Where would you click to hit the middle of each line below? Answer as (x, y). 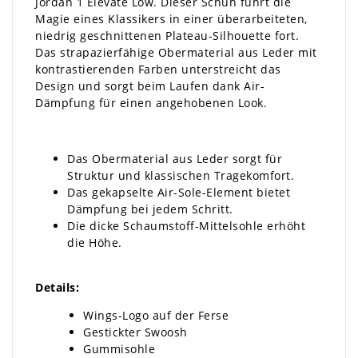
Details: (57, 288)
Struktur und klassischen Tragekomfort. (181, 176)
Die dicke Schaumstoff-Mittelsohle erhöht (186, 226)
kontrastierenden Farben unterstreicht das (158, 70)
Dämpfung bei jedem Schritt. (150, 209)
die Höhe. (95, 243)
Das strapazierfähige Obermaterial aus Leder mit (176, 53)
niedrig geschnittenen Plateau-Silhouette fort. (167, 36)
